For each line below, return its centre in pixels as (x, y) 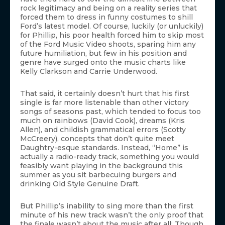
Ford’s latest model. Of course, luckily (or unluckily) (112, 26)
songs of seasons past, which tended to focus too (110, 112)
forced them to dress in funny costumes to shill (106, 17)
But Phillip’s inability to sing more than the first (107, 206)
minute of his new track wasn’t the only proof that (112, 215)
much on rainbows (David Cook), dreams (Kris (102, 121)
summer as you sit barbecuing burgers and (98, 175)
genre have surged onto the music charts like (103, 63)
